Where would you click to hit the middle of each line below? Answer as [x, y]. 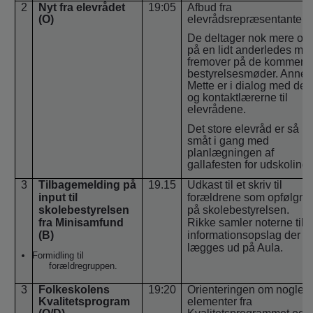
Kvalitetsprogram [84, 301]
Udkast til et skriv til [234, 184]
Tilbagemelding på [87, 184]
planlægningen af [230, 152]
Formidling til [58, 256]
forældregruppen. [83, 266]
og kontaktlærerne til [237, 98]
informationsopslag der [243, 235]
